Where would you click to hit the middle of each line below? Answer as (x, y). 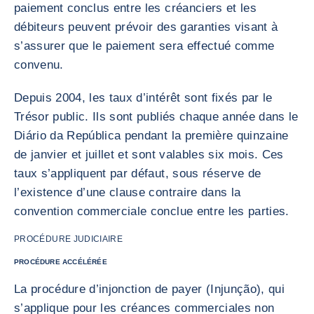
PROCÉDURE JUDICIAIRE (69, 239)
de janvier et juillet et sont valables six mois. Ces (149, 155)
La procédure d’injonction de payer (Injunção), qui (149, 289)
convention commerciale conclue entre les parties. (152, 211)
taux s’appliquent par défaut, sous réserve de (138, 173)
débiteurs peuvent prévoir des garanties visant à (146, 27)
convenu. (39, 65)
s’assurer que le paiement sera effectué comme (144, 46)
